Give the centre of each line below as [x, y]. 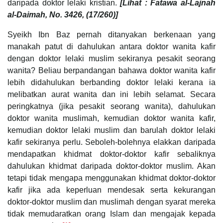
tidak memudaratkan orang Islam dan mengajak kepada [111, 214]
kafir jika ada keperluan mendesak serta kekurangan [111, 190]
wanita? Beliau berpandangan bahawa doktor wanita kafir [111, 70]
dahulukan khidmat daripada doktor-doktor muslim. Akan [111, 166]
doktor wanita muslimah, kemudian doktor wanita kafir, [111, 118]
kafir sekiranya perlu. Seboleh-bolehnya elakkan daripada [111, 142]
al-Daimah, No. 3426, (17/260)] [63, 14]
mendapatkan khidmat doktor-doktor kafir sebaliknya [111, 154]
